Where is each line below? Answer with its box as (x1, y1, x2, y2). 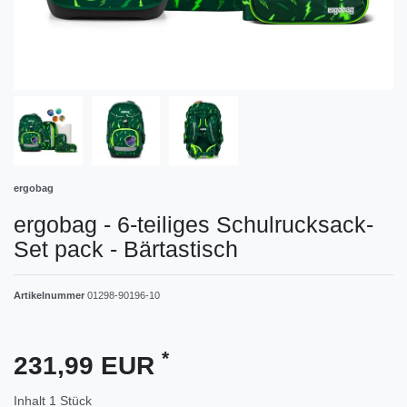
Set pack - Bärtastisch (14, 235, 238, 262)
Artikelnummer (14, 289, 87, 301)
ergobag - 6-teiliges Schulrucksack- (14, 211, 373, 237)
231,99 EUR (14, 351, 162, 380)
